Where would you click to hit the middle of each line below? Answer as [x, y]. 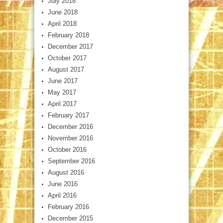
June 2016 [63, 184]
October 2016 [67, 149]
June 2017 [63, 81]
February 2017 [68, 115]
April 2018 [62, 23]
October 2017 [67, 58]
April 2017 [62, 104]
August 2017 [66, 69]
